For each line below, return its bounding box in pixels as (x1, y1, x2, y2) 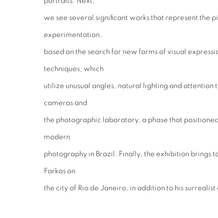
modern (44, 133, 70, 141)
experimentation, (44, 31, 102, 38)
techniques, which (44, 65, 104, 73)
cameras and (44, 99, 87, 107)
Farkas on (44, 167, 75, 175)
